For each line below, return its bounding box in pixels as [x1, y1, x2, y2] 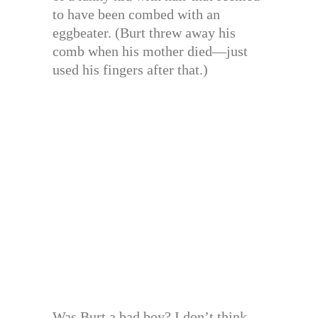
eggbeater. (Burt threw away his [53, 25, 236, 41]
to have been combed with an [53, 6, 220, 23]
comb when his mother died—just [53, 43, 248, 60]
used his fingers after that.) [53, 62, 208, 78]
